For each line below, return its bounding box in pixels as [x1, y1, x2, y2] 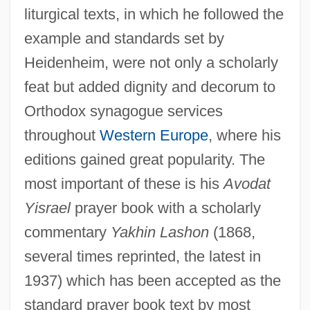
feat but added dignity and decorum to [24, 77, 275, 95]
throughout [24, 126, 100, 144]
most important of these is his [24, 174, 224, 192]
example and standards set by [24, 29, 224, 47]
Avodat [223, 174, 271, 192]
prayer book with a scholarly [70, 199, 261, 217]
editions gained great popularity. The [24, 150, 265, 168]
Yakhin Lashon [110, 223, 209, 241]
